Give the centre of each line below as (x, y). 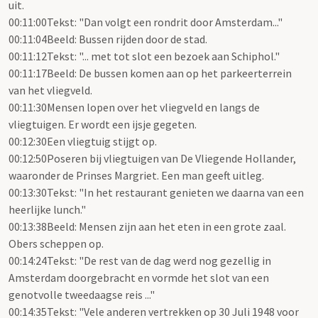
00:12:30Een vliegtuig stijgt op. (83, 142)
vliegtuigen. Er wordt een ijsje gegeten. (103, 125)
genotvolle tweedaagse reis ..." (82, 295)
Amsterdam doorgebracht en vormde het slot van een (139, 278)
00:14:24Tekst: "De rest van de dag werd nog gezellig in (140, 261)
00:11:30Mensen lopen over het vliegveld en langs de (134, 108)
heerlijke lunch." (47, 210)
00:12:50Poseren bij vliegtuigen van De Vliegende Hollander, (152, 159)
